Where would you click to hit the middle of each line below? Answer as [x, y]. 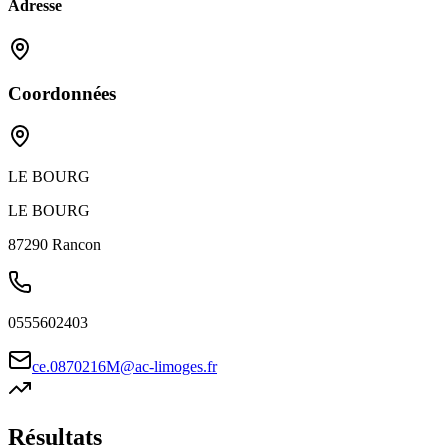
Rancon [76, 245]
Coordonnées [62, 94]
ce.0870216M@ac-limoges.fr [124, 367]
